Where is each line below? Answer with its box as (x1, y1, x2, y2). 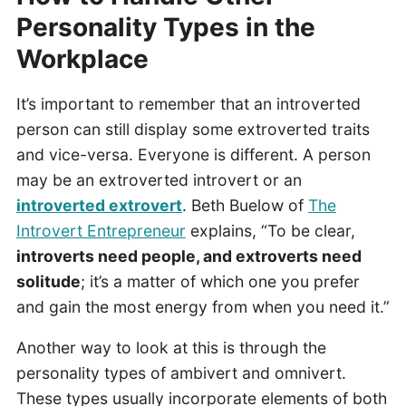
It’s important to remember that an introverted (15, 93, 361, 113)
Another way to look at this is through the (15, 338, 326, 358)
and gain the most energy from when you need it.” (15, 296, 390, 316)
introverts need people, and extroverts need (15, 246, 362, 266)
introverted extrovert (15, 195, 182, 215)
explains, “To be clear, (185, 220, 355, 240)
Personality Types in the (15, 12, 315, 43)
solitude (15, 271, 81, 291)
